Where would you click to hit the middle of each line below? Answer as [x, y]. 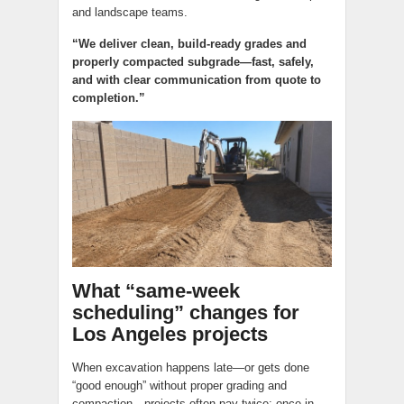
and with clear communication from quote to [197, 80]
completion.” [109, 98]
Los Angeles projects [170, 335]
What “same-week [156, 291]
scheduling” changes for [186, 313]
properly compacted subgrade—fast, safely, [193, 62]
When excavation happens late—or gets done [191, 368]
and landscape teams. [130, 13]
